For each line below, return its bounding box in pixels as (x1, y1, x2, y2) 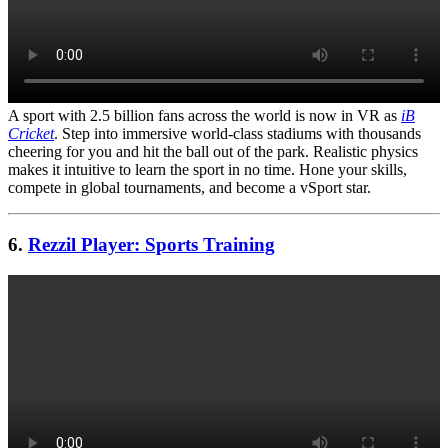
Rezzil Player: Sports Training (28, 233, 275, 255)
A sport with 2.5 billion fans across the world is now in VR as (8, 107, 401, 125)
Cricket (8, 125, 54, 143)
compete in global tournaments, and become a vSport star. (8, 179, 371, 197)
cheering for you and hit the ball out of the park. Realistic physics (8, 143, 418, 161)
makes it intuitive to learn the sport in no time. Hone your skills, (8, 161, 407, 179)
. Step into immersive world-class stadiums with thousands (54, 125, 421, 143)
